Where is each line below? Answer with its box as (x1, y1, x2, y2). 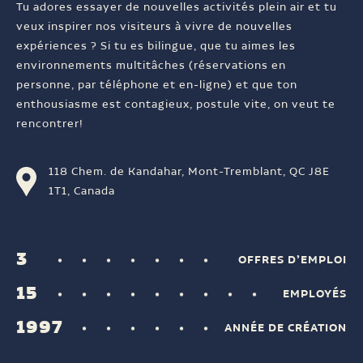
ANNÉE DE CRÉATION (224, 319, 347, 336)
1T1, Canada (49, 183, 115, 200)
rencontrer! (16, 116, 83, 133)
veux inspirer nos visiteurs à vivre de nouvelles (16, 19, 293, 36)
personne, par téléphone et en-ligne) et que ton (16, 77, 297, 94)
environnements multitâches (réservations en (16, 58, 286, 75)
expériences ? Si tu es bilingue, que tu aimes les (16, 38, 296, 55)
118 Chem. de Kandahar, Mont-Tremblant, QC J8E (49, 164, 330, 181)
